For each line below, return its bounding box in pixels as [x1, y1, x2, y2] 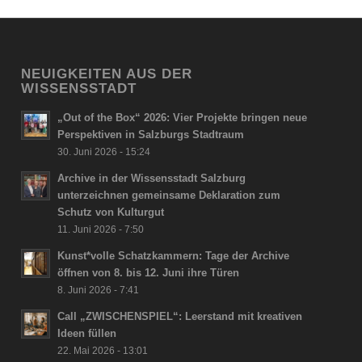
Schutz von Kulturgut [57, 206, 165, 219]
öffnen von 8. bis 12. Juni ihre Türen [57, 267, 240, 280]
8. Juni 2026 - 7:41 [57, 284, 140, 296]
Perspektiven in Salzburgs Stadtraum [57, 128, 245, 141]
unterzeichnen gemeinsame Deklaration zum [57, 189, 281, 202]
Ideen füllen [57, 327, 117, 340]
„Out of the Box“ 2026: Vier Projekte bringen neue [57, 112, 308, 124]
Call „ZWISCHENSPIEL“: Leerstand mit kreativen [57, 310, 303, 323]
